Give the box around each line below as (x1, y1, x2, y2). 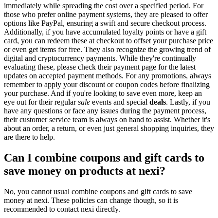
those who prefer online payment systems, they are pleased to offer (4, 10, 208, 19)
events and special (90, 98, 149, 107)
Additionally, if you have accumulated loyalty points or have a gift (4, 28, 206, 36)
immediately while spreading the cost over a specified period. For (4, 1, 203, 10)
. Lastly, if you (166, 98, 210, 107)
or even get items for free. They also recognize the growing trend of (4, 45, 211, 54)
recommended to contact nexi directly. (4, 205, 120, 213)
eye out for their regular (4, 98, 78, 107)
